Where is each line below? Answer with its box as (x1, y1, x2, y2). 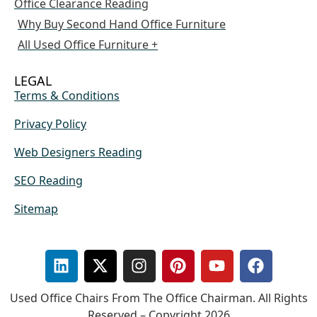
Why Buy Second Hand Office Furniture (18, 16, 226, 32)
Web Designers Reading (14, 144, 142, 160)
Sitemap (14, 200, 58, 217)
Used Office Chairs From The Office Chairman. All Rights (9, 289, 308, 306)
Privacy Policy (14, 115, 86, 132)
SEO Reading (14, 172, 83, 188)
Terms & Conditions (14, 87, 120, 103)
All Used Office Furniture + (18, 36, 158, 52)
